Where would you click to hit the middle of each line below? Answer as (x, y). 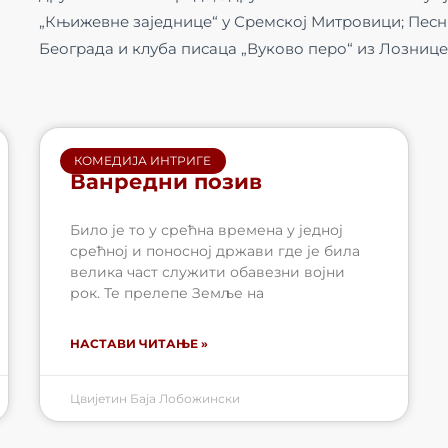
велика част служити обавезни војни (207, 271)
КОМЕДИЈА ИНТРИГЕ (143, 160)
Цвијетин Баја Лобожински (155, 398)
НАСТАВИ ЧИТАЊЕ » (139, 343)
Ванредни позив (166, 181)
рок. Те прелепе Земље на (167, 292)
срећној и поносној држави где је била (215, 250)
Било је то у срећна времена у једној (206, 229)
